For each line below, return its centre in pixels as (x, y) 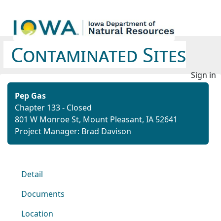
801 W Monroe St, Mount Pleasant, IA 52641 (96, 119)
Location (37, 214)
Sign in (203, 75)
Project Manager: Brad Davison (73, 131)
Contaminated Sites (98, 55)
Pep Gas (30, 96)
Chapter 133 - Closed (53, 108)
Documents (43, 194)
